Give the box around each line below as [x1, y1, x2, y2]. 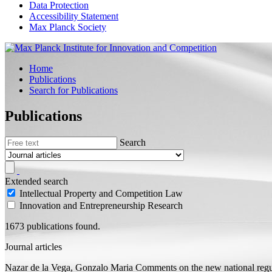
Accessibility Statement [29, 11, 118, 21]
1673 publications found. [5, 220, 100, 231]
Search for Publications [29, 85, 118, 95]
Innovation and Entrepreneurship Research [19, 200, 183, 211]
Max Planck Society [29, 22, 106, 32]
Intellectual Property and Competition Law [19, 188, 183, 199]
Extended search [5, 175, 68, 186]
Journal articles [5, 241, 62, 252]
